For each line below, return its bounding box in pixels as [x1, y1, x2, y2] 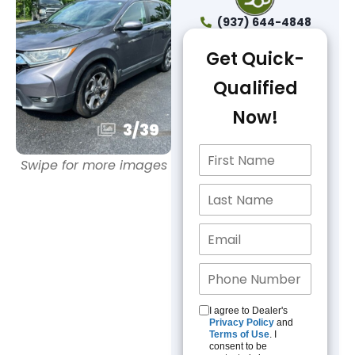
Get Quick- [206, 47, 305, 71]
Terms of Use [209, 329, 270, 340]
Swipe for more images [20, 156, 167, 174]
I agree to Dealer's [209, 305, 288, 316]
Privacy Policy [209, 317, 275, 328]
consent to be [209, 341, 268, 352]
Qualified [212, 76, 298, 101]
